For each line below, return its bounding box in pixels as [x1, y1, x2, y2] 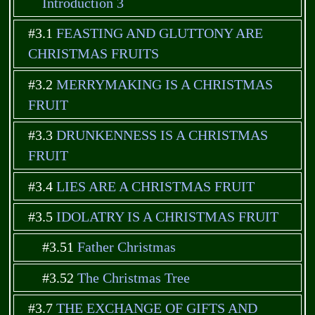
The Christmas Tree [77, 270, 190, 285]
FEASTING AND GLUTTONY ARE [56, 26, 264, 41]
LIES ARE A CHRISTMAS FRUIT [56, 179, 255, 194]
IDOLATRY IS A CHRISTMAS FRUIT [56, 209, 279, 224]
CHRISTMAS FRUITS [28, 46, 160, 62]
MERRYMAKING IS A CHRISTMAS [56, 77, 274, 92]
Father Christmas [77, 240, 176, 255]
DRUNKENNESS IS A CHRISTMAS [56, 128, 269, 143]
